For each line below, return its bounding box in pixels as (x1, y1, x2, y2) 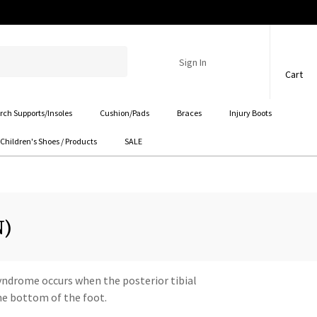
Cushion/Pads (100, 107, 150, 118)
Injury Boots (229, 107, 272, 118)
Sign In (179, 55, 207, 69)
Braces (177, 107, 202, 118)
